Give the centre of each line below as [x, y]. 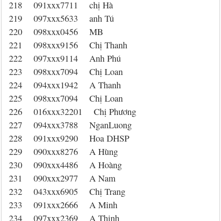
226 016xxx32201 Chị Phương [73, 111]
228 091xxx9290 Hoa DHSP [69, 138]
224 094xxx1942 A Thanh [65, 85]
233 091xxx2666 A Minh [63, 205]
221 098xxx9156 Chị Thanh [68, 45]
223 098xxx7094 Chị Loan [66, 72]
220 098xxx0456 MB [56, 32]
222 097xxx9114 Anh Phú [65, 58]
